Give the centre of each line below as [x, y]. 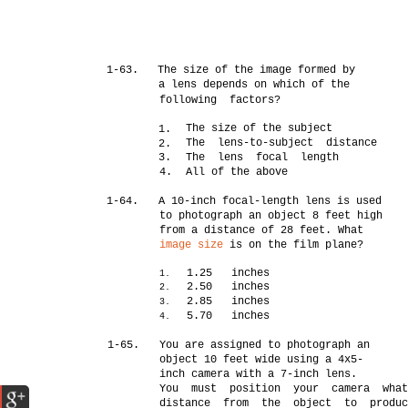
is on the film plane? [294, 245]
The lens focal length [263, 158]
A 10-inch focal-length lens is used [270, 201]
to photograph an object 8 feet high [271, 216]
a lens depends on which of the [255, 85]
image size [192, 245]
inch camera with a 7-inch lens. [259, 374]
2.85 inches [229, 301]
